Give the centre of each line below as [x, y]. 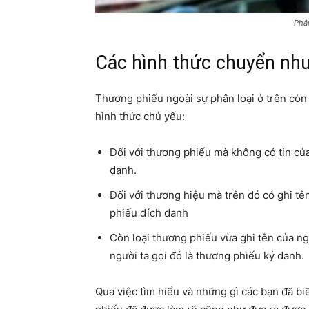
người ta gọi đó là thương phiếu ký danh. [207, 256]
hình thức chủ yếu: [140, 116]
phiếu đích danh [149, 213]
